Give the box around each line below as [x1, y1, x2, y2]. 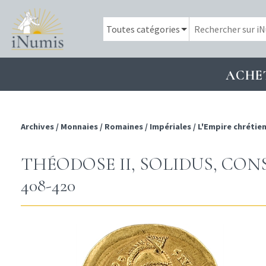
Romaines [104, 121, 143, 132]
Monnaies [61, 121, 98, 132]
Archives [21, 121, 56, 132]
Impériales [150, 121, 191, 132]
